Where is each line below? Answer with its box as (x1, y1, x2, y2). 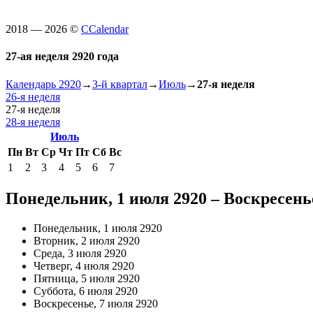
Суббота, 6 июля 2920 (34, 285, 138, 298)
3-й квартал (92, 78, 147, 90)
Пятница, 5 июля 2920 (34, 272, 140, 285)
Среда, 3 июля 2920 (34, 247, 126, 260)
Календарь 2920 (6, 78, 81, 90)
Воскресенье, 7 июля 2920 (34, 298, 158, 310)
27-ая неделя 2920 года (6, 50, 119, 63)
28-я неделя (6, 115, 60, 128)
